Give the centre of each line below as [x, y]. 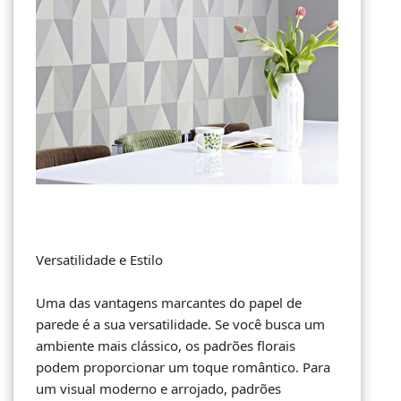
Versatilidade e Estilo [99, 260]
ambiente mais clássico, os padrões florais [166, 346]
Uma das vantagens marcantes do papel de [169, 303]
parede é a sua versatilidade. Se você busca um [180, 324]
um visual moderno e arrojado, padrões [158, 389]
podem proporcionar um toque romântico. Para [183, 367]
